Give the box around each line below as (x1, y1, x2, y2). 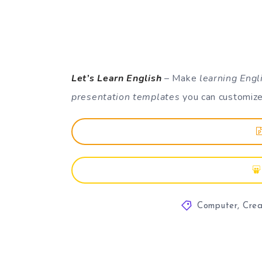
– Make (161, 71, 199, 85)
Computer (197, 201, 237, 211)
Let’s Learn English (71, 71, 162, 85)
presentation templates (71, 90, 180, 104)
